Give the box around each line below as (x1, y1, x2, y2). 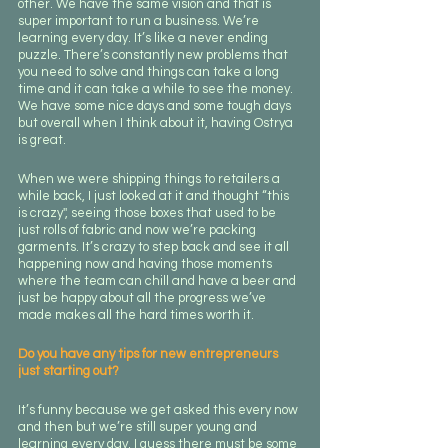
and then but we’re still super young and (18, 419, 260, 434)
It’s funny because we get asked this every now (18, 402, 301, 417)
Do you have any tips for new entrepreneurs (18, 346, 281, 361)
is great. (18, 132, 66, 147)
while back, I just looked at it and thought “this (18, 188, 292, 203)
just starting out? (18, 363, 119, 378)
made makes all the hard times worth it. (18, 307, 254, 322)
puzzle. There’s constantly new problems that (18, 47, 291, 62)
